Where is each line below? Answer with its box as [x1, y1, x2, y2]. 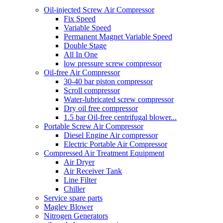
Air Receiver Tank [64, 166, 122, 175]
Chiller [64, 184, 85, 193]
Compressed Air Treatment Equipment [44, 148, 164, 157]
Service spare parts [44, 193, 103, 202]
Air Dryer [64, 157, 95, 166]
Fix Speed [64, 14, 96, 23]
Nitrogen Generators [44, 211, 108, 220]
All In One [64, 50, 98, 59]
